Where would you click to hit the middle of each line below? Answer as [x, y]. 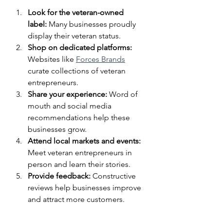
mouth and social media [71, 106]
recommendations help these [80, 118]
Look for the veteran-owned [77, 13]
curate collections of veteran [78, 71]
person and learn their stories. [79, 164]
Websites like [52, 59]
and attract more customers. [76, 200]
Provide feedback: [59, 176]
